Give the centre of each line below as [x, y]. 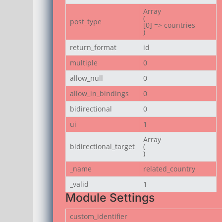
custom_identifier [99, 216]
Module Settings [110, 197]
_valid [80, 184]
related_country [169, 168]
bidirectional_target [103, 146]
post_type [86, 21]
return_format [93, 47]
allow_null [87, 78]
